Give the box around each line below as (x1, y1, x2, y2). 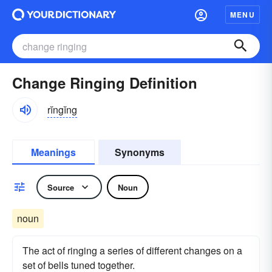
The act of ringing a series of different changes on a (22, 243, 242, 257)
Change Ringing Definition (12, 72, 197, 93)
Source (47, 181, 74, 193)
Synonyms (115, 145, 165, 159)
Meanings (31, 145, 76, 159)
